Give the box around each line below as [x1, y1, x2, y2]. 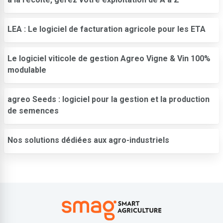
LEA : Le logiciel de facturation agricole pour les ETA [7, 24, 206, 34]
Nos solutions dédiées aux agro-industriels [7, 135, 169, 145]
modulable [7, 65, 46, 75]
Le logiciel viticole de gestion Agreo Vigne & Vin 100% [7, 53, 211, 63]
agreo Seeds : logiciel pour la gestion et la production [7, 94, 210, 104]
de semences [7, 106, 59, 115]
